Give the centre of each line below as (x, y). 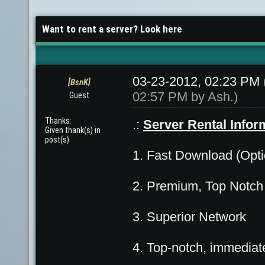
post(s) (57, 140)
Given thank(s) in (72, 130)
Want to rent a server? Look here (112, 29)
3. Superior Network (189, 217)
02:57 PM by (170, 97)
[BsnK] (79, 82)
